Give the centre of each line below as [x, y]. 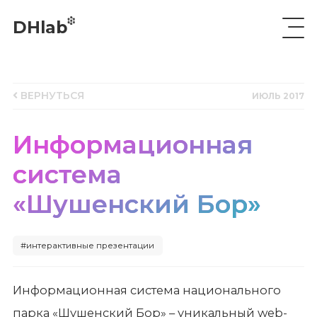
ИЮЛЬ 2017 [278, 97]
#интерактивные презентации [88, 246]
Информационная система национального [146, 290]
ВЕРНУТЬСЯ [51, 96]
